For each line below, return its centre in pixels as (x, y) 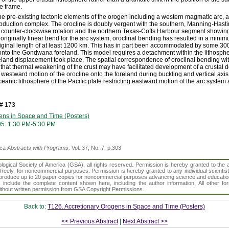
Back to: (36, 207)
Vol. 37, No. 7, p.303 (96, 148)
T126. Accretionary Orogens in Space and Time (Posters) (126, 207)
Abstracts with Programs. (39, 148)
